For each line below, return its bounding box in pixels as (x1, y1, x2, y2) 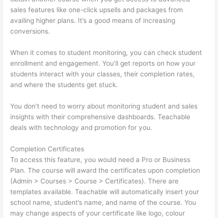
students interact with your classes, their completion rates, (10, 70, 195, 78)
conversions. (10, 27, 51, 36)
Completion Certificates (10, 145, 85, 153)
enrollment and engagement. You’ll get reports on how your (10, 59, 196, 68)
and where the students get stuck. (10, 81, 118, 89)
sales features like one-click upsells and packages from (10, 6, 183, 14)
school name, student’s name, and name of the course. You (10, 199, 197, 207)
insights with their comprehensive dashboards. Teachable (10, 113, 191, 121)
